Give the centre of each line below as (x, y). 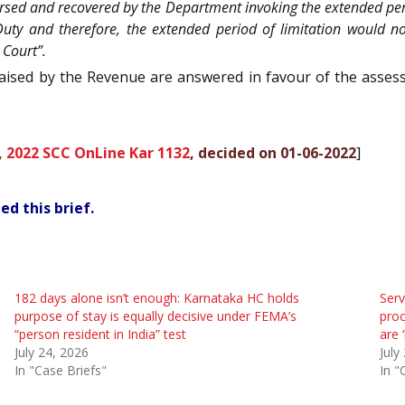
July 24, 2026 (51, 352)
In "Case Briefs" (60, 370)
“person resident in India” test (100, 334)
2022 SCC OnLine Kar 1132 (98, 153)
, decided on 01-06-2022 (273, 153)
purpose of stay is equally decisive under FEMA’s (155, 316)
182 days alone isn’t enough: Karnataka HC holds (156, 297)
